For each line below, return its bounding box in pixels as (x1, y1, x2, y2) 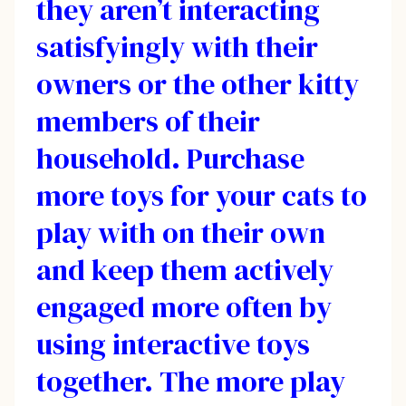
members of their (36, 101, 260, 141)
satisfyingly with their (36, 26, 318, 67)
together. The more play (36, 361, 345, 401)
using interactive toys (36, 324, 310, 364)
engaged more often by (36, 286, 332, 327)
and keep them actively (36, 249, 333, 290)
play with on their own (36, 212, 325, 253)
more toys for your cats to (36, 175, 367, 216)
